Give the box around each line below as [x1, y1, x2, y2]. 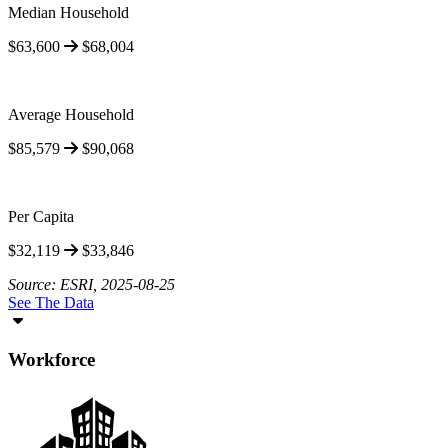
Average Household [8, 105, 134, 123]
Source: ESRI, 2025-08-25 [8, 275, 175, 293]
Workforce [8, 348, 95, 370]
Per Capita [8, 207, 74, 225]
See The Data [8, 293, 94, 311]
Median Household [8, 3, 129, 21]
